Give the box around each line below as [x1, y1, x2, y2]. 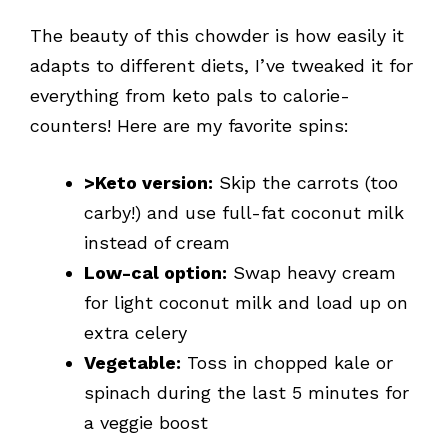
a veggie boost [84, 412, 208, 434]
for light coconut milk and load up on [84, 292, 408, 314]
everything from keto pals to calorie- [30, 85, 350, 107]
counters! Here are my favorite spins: [30, 115, 349, 137]
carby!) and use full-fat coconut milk [84, 202, 404, 224]
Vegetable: [84, 352, 181, 374]
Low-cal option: [84, 262, 227, 284]
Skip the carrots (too [213, 172, 398, 194]
